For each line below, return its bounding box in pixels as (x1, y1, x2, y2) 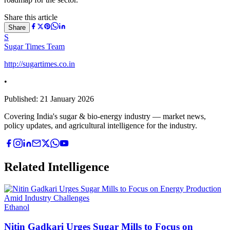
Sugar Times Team (4, 42, 65, 51)
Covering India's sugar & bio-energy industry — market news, (4, 111, 206, 121)
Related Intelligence (4, 160, 109, 174)
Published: (4, 94, 40, 103)
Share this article (4, 12, 57, 22)
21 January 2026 (40, 94, 94, 103)
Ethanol (4, 202, 29, 212)
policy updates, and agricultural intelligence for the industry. (4, 121, 197, 130)
